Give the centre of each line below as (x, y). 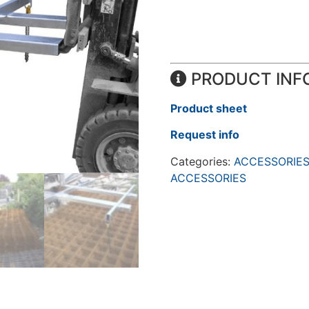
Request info (205, 135)
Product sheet (208, 108)
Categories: (202, 161)
